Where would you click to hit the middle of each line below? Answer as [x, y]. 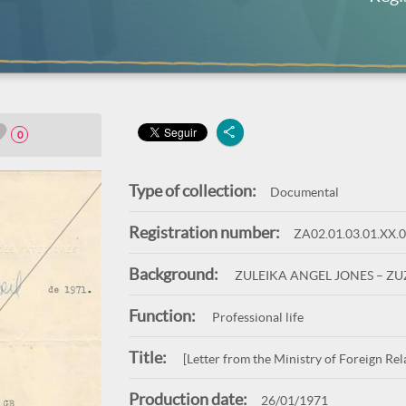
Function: [162, 316]
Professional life [256, 317]
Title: [147, 358]
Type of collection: [192, 191]
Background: [173, 274]
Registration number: [204, 232]
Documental [304, 192]
